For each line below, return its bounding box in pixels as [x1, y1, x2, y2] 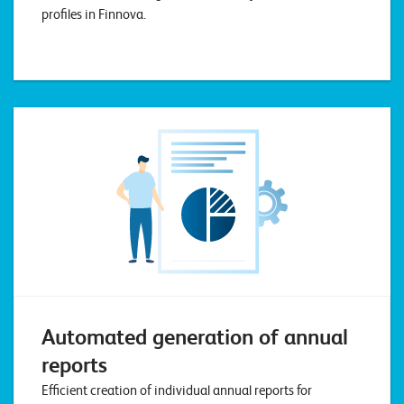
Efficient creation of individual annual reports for [41, 381, 312, 399]
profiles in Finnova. [41, 5, 146, 23]
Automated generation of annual [41, 324, 348, 350]
